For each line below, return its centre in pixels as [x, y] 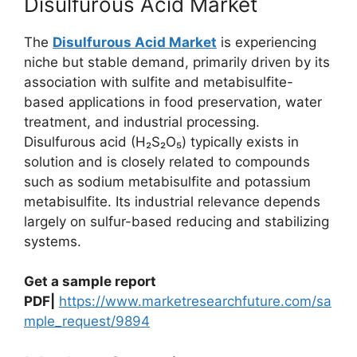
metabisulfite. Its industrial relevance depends [172, 201]
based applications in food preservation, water [173, 102]
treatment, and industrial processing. [142, 122]
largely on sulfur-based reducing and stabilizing [177, 221]
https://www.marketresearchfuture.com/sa [195, 301]
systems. [53, 241]
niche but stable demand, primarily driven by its [177, 62]
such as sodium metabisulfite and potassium [167, 181]
